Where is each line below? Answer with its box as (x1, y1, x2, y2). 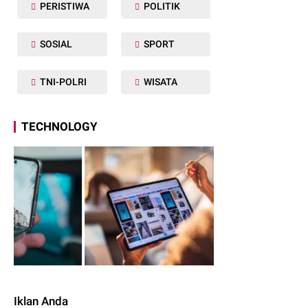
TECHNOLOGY (21, 120, 98, 133)
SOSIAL (38, 38, 72, 49)
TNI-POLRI (38, 76, 87, 87)
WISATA (141, 76, 177, 87)
